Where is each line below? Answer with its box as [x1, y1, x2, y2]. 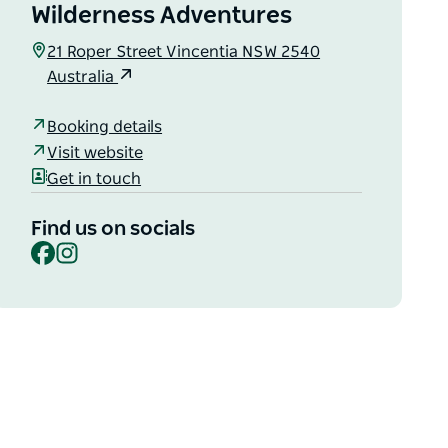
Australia [47, 69, 119, 86]
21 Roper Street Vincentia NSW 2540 [47, 44, 321, 61]
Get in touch [47, 170, 142, 187]
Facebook [54, 240, 128, 257]
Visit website [47, 144, 144, 161]
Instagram [78, 240, 158, 257]
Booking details [47, 118, 163, 135]
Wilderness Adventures [31, 4, 293, 29]
